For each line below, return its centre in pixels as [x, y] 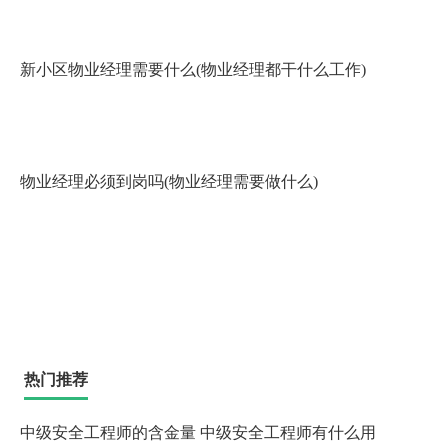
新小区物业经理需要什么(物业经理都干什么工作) [193, 69]
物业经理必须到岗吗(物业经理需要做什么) [169, 181]
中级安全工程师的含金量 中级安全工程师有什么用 [198, 432]
